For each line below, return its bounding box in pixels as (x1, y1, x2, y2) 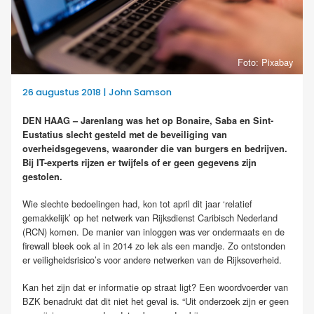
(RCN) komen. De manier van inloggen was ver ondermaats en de (22, 224, 285, 238)
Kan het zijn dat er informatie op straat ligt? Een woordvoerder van (22, 280, 288, 294)
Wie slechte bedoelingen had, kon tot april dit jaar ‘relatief (22, 196, 252, 210)
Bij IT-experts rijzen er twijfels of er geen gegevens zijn (22, 156, 257, 169)
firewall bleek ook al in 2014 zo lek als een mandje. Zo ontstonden (22, 238, 285, 252)
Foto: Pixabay (237, 55, 293, 69)
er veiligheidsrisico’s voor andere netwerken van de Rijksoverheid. (22, 252, 282, 266)
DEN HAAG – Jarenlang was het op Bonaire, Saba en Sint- (22, 114, 273, 127)
